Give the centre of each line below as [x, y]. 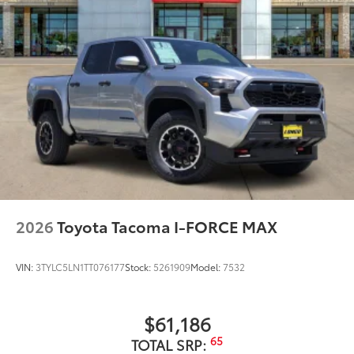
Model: [207, 266]
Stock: [139, 266]
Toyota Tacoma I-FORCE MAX [167, 226]
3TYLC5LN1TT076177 [80, 266]
